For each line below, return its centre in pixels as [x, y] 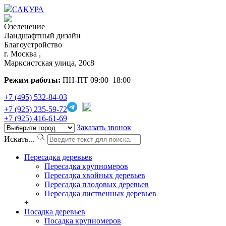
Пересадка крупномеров [86, 166]
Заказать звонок [104, 127]
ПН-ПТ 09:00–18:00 [96, 80]
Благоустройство [33, 45]
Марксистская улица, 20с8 [49, 63]
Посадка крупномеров [83, 221]
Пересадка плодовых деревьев [97, 184]
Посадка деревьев [55, 212]
